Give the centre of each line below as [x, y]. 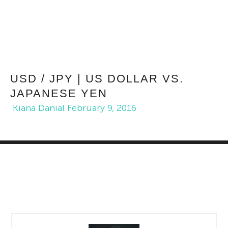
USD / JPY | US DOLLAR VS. [97, 79]
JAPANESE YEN [59, 93]
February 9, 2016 [102, 108]
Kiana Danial [39, 108]
